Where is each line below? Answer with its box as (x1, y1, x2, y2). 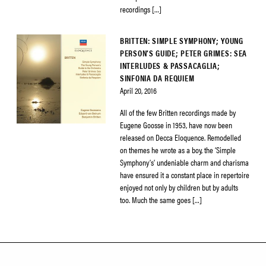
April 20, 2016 (120, 84, 157, 96)
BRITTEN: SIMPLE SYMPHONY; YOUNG (120, 34, 243, 46)
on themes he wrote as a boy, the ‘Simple (120, 144, 236, 156)
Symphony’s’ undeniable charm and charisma (120, 156, 249, 168)
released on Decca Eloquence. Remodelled (120, 131, 241, 143)
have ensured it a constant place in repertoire (120, 169, 249, 180)
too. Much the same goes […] (120, 194, 202, 205)
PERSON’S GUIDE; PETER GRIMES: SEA (120, 47, 248, 59)
